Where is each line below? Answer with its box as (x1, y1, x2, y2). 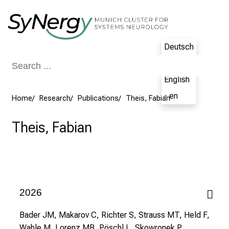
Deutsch (164, 42, 194, 52)
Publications (78, 94, 119, 103)
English (164, 75, 190, 84)
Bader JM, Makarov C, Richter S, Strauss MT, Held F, (19, 210, 210, 220)
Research (39, 94, 71, 103)
